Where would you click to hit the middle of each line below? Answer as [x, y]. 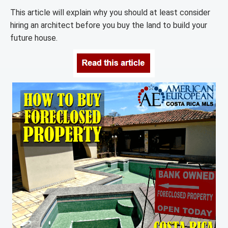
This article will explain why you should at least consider [110, 12]
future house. [34, 38]
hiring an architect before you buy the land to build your [109, 25]
